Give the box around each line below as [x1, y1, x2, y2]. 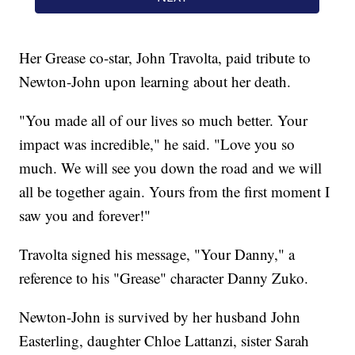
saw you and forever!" [19, 205, 151, 226]
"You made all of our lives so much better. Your [19, 110, 308, 131]
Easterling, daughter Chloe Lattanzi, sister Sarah [19, 330, 310, 351]
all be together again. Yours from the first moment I [19, 181, 330, 202]
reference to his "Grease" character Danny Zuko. [19, 268, 309, 288]
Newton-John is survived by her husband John [19, 307, 301, 327]
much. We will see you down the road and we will [19, 158, 323, 178]
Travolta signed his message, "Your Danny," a [19, 244, 296, 265]
